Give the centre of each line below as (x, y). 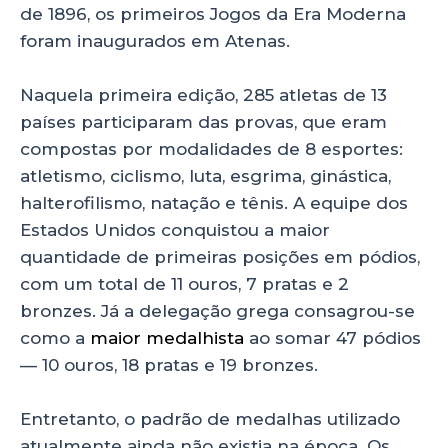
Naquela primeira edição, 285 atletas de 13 (203, 94)
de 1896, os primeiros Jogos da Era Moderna (213, 13)
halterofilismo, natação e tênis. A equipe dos (214, 202)
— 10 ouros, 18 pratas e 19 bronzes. (171, 364)
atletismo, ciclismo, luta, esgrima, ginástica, (205, 175)
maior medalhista (167, 337)
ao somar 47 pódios (332, 337)
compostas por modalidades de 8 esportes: (211, 148)
